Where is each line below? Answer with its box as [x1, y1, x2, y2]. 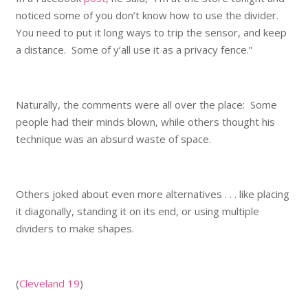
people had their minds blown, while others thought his [15, 114, 275, 129]
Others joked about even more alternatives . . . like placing [15, 186, 289, 201]
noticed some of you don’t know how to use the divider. [15, 8, 284, 22]
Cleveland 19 [19, 276, 80, 290]
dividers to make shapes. [15, 221, 134, 235]
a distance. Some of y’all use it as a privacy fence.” [15, 42, 252, 56]
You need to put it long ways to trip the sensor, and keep [15, 25, 287, 39]
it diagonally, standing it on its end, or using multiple [15, 203, 259, 218]
